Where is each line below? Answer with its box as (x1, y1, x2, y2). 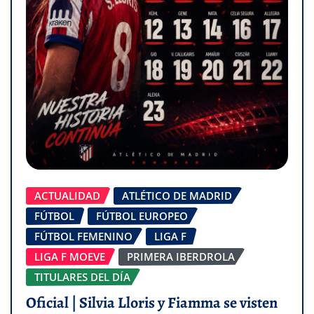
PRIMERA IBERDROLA (127, 250, 235, 264)
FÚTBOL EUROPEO (96, 209, 188, 224)
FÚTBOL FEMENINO (34, 229, 132, 244)
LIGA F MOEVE (34, 250, 105, 264)
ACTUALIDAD (34, 189, 100, 203)
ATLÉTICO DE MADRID (122, 189, 232, 203)
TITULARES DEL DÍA (34, 270, 130, 285)
